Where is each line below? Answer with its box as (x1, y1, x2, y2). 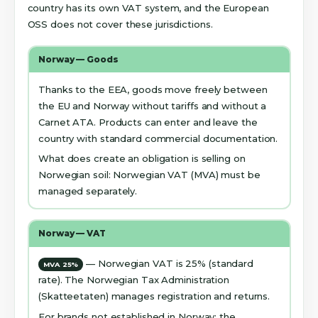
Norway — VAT (38, 228, 106, 239)
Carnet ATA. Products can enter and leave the (38, 116, 258, 128)
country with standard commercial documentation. (38, 132, 278, 144)
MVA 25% (43, 261, 79, 269)
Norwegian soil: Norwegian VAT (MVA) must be (38, 169, 261, 181)
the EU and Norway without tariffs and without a (38, 99, 267, 111)
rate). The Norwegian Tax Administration (38, 274, 230, 286)
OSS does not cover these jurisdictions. (27, 18, 213, 31)
